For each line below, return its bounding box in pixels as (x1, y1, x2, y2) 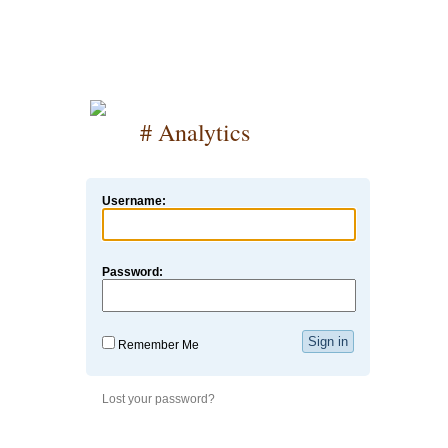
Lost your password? (102, 392, 215, 406)
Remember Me (115, 338, 199, 352)
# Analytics (139, 116, 250, 148)
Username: (102, 194, 166, 208)
